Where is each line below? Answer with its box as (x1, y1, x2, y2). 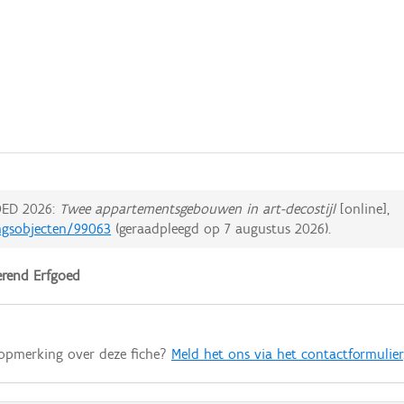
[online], (335, 200, 390, 218)
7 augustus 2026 (225, 220, 326, 238)
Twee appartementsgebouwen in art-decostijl (60, 200, 336, 218)
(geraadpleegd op (111, 220, 225, 238)
